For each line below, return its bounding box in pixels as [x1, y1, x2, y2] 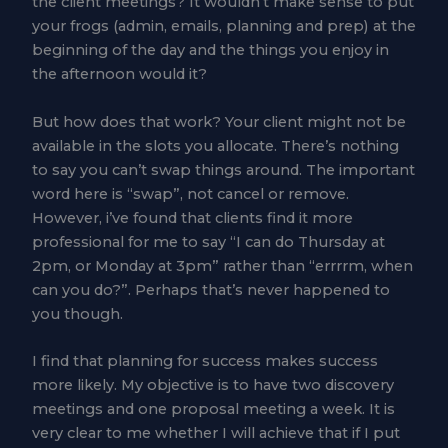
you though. [31, 304, 123, 323]
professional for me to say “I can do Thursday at [31, 232, 385, 251]
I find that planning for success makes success [31, 351, 378, 370]
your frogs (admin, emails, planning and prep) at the [31, 17, 416, 36]
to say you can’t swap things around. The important [31, 160, 415, 179]
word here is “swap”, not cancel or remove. [31, 184, 349, 203]
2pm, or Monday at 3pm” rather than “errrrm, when [31, 256, 413, 275]
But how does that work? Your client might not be [31, 112, 406, 131]
